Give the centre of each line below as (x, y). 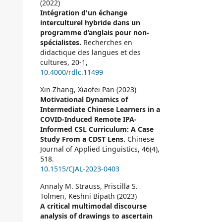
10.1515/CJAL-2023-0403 (80, 169)
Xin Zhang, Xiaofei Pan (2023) (88, 90)
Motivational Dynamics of (84, 100)
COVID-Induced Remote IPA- (88, 119)
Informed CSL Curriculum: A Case (97, 129)
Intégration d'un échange (84, 13)
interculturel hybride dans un (90, 23)
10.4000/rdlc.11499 (72, 72)
